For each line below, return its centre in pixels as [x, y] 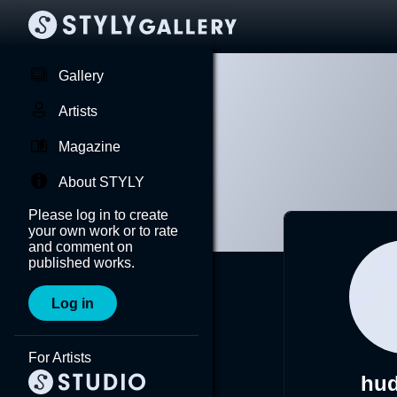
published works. [82, 263]
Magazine [90, 147]
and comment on [81, 247]
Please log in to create [98, 215]
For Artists [60, 358]
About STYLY [101, 182]
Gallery [81, 76]
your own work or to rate [103, 231]
